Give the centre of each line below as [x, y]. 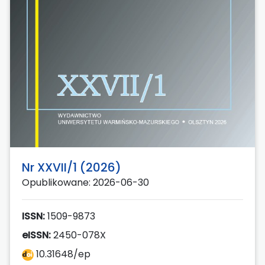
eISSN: [36, 235]
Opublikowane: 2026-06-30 [85, 183]
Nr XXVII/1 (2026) [72, 168]
